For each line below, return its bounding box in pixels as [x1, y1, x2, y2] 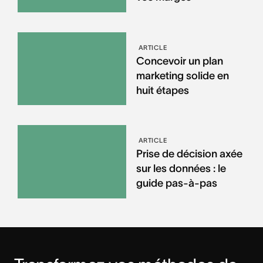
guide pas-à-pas [136, 177, 217, 190]
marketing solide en [136, 69, 229, 82]
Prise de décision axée [136, 148, 242, 160]
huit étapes [136, 84, 189, 96]
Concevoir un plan [136, 55, 223, 67]
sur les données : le [136, 163, 226, 175]
